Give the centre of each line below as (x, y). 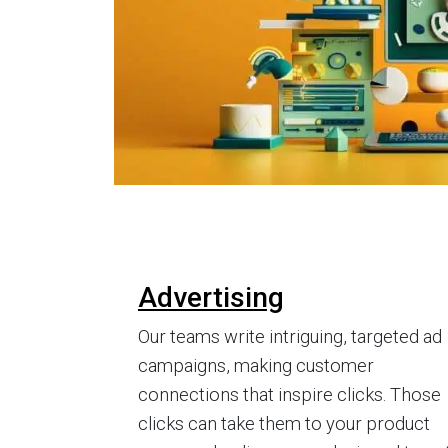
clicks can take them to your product (284, 423)
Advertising (211, 297)
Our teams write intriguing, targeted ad (290, 336)
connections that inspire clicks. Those (289, 394)
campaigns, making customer (256, 365)
